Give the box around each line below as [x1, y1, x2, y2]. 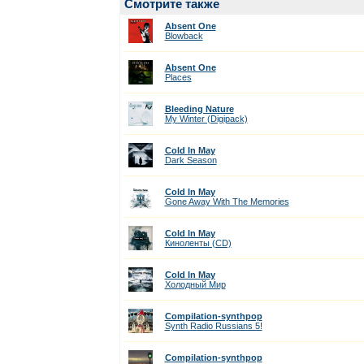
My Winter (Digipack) [164, 114, 248, 123]
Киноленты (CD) [164, 238, 232, 248]
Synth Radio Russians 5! [164, 321, 262, 331]
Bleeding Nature [164, 104, 234, 114]
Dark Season [164, 155, 217, 165]
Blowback [164, 31, 203, 41]
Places [164, 72, 192, 82]
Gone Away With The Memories [164, 197, 289, 206]
